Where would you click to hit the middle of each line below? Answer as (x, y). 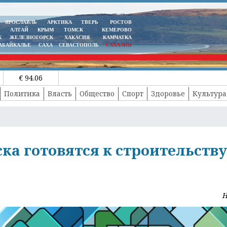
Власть (60, 93)
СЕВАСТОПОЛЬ (79, 45)
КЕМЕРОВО (117, 30)
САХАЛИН (119, 45)
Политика (22, 93)
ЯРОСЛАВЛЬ (21, 22)
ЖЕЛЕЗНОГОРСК (31, 37)
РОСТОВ (121, 22)
